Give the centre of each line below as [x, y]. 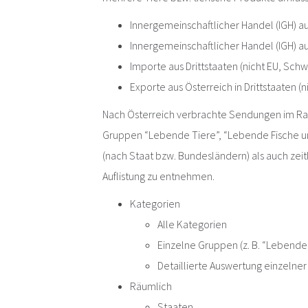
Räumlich [151, 286]
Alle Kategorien [192, 224]
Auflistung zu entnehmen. [159, 176]
